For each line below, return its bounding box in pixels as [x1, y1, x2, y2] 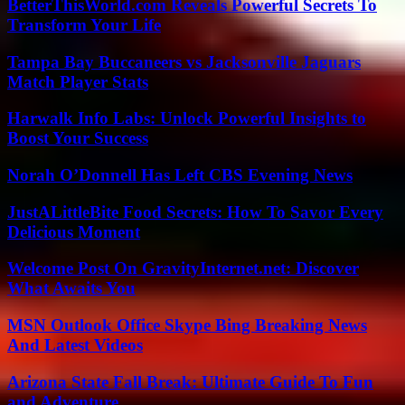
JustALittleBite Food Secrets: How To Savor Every [7, 202, 383, 221]
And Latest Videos [7, 335, 143, 355]
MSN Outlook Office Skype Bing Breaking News [7, 316, 367, 335]
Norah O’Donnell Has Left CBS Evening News [7, 165, 353, 184]
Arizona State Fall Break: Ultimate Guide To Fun [7, 372, 373, 391]
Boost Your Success [7, 128, 148, 148]
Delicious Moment [7, 221, 140, 241]
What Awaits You [7, 278, 136, 298]
